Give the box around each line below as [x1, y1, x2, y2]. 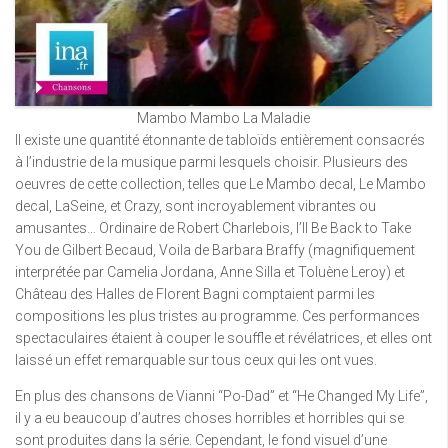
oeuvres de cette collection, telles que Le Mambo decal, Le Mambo [15, 175, 426, 192]
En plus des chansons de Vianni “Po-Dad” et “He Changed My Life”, [15, 387, 428, 404]
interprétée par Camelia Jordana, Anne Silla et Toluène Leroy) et [15, 263, 405, 280]
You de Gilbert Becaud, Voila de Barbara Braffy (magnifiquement [15, 241, 415, 258]
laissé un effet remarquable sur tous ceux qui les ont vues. [15, 351, 377, 368]
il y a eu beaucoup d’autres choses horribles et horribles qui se [15, 409, 404, 426]
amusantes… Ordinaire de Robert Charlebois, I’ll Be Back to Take [15, 219, 411, 236]
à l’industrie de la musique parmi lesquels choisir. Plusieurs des [15, 153, 408, 170]
